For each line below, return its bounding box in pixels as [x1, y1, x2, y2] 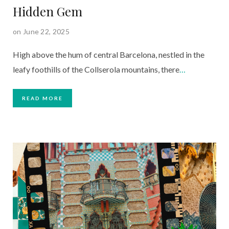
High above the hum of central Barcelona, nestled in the [13, 50, 204, 60]
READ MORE [22, 95, 63, 102]
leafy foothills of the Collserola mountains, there [13, 64, 179, 75]
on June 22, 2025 [13, 27, 70, 36]
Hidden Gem [13, 3, 82, 20]
